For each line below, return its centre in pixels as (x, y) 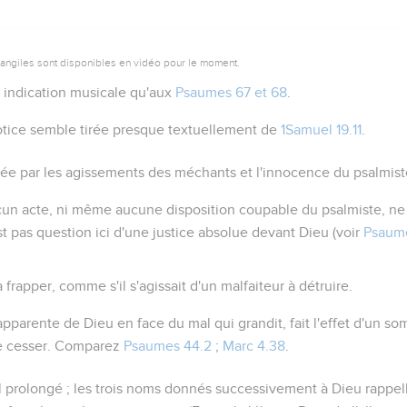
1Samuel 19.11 (321, 129)
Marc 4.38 (254, 346)
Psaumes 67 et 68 (232, 92)
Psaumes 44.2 (168, 346)
